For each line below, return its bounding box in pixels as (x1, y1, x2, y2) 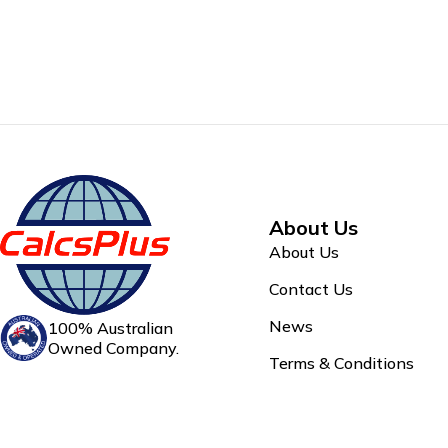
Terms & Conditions (268, 352, 414, 373)
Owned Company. (48, 338, 179, 359)
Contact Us (268, 278, 353, 299)
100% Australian (48, 318, 173, 339)
